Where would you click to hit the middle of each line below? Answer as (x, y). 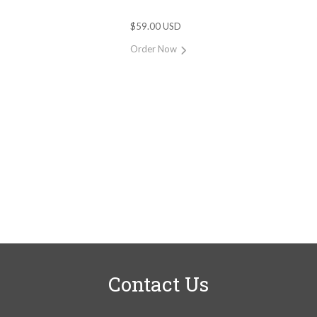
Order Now (154, 49)
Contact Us (158, 284)
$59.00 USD (156, 27)
